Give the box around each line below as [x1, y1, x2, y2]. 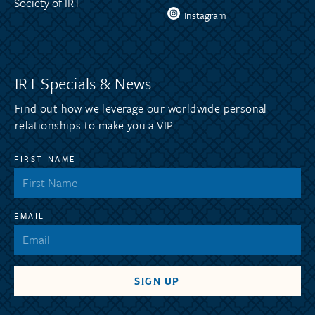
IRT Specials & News [15, 71, 152, 95]
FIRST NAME [14, 152, 76, 165]
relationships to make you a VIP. [15, 116, 175, 134]
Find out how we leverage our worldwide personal [15, 99, 267, 117]
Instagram [184, 7, 227, 22]
